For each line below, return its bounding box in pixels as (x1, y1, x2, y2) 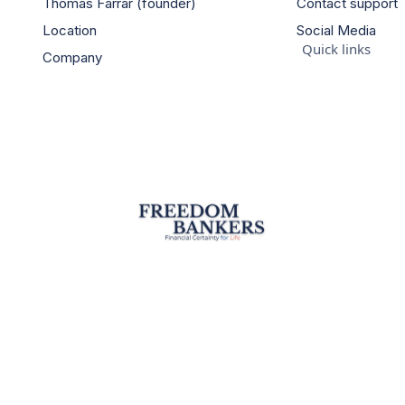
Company (42, 49, 102, 66)
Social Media (296, 22, 376, 39)
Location (42, 22, 97, 39)
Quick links (301, 40, 371, 58)
